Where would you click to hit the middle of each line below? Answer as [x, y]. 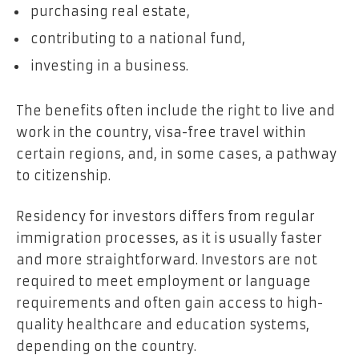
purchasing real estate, [110, 12]
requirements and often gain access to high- [169, 303]
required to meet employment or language [163, 282]
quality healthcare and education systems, [163, 325]
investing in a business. [109, 66]
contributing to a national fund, [138, 39]
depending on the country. [106, 347]
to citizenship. [63, 175]
